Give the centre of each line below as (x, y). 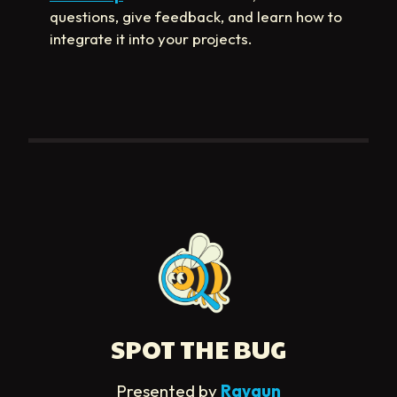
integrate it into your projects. (151, 39)
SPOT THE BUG (198, 348)
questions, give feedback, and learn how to (196, 17)
